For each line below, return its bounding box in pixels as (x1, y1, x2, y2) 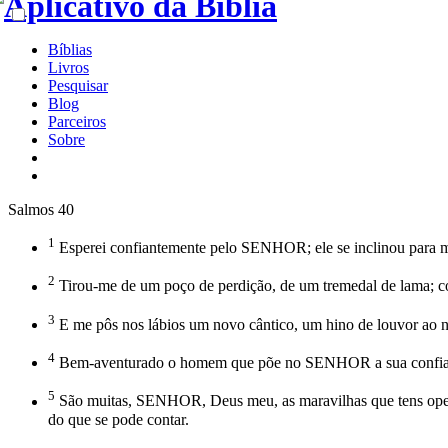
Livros (48, 59, 89, 76)
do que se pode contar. (48, 410, 189, 428)
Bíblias (48, 41, 92, 58)
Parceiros (48, 113, 106, 130)
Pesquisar (48, 77, 108, 94)
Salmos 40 (8, 201, 74, 218)
